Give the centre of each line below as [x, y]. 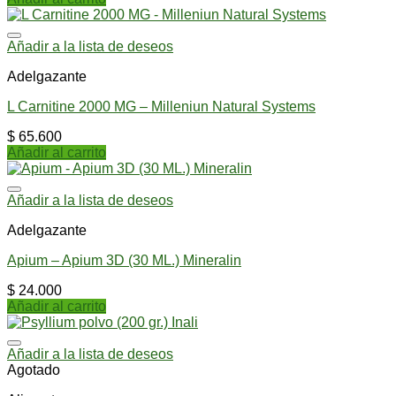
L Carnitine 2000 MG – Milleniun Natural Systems [161, 106]
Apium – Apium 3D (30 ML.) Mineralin [124, 260]
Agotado [34, 369]
